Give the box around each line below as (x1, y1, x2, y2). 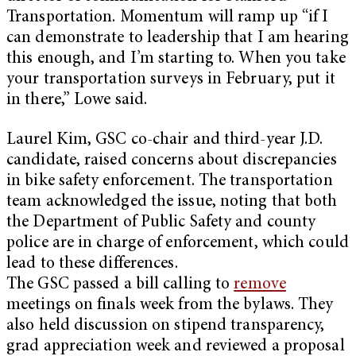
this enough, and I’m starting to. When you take (6, 51, 346, 68)
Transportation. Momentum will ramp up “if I (6, 10, 329, 27)
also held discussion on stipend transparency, (6, 317, 325, 335)
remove (234, 276, 286, 293)
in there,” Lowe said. (6, 92, 148, 110)
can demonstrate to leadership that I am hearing (6, 30, 349, 48)
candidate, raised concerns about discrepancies (6, 152, 337, 169)
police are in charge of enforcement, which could (6, 234, 349, 252)
